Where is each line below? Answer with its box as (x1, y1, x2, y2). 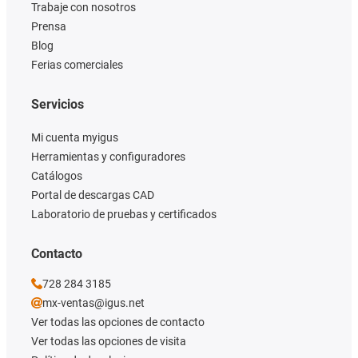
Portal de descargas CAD (31, 189, 154, 202)
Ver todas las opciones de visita (31, 335, 186, 348)
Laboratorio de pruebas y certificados (31, 208, 217, 221)
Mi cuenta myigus (31, 131, 118, 145)
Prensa (31, 20, 66, 34)
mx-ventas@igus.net (42, 296, 145, 310)
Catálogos (31, 169, 82, 183)
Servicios (31, 97, 84, 113)
